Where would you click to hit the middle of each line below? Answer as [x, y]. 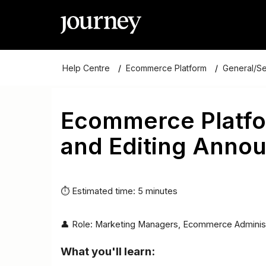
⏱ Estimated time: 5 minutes [119, 191]
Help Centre [86, 68]
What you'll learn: [108, 251]
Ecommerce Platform [166, 68]
